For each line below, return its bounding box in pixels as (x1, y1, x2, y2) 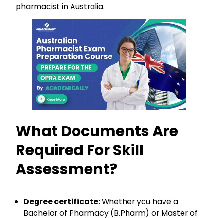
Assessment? (16, 159, 117, 180)
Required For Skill (16, 140, 144, 161)
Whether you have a (102, 196, 178, 207)
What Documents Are (16, 121, 178, 142)
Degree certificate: (23, 196, 102, 207)
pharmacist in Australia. (16, 1, 105, 13)
